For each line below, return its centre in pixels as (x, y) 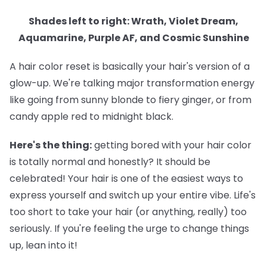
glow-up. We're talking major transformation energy (132, 83)
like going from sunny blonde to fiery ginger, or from (131, 100)
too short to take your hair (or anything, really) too (128, 212)
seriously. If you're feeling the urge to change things (129, 228)
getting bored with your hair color (172, 145)
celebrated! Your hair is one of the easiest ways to (126, 178)
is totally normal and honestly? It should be (110, 162)
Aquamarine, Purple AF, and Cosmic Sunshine (133, 38)
